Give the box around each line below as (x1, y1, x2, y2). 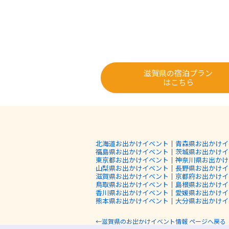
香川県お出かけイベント (96, 188, 169, 198)
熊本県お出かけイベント (96, 196, 169, 206)
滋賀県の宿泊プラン (144, 67, 213, 78)
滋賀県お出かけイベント (96, 171, 169, 181)
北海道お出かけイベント (96, 139, 169, 149)
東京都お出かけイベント (96, 155, 169, 165)
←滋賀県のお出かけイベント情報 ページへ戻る (96, 217, 226, 226)
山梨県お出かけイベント (96, 163, 169, 173)
